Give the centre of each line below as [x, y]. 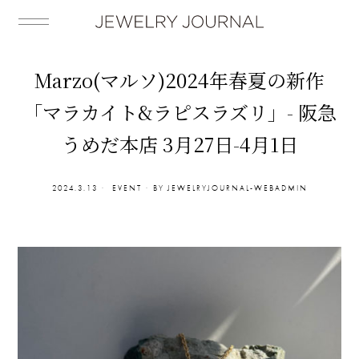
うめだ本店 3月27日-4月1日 [179, 144]
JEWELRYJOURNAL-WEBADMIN [237, 188]
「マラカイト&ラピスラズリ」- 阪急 [179, 112]
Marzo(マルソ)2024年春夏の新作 [179, 80]
